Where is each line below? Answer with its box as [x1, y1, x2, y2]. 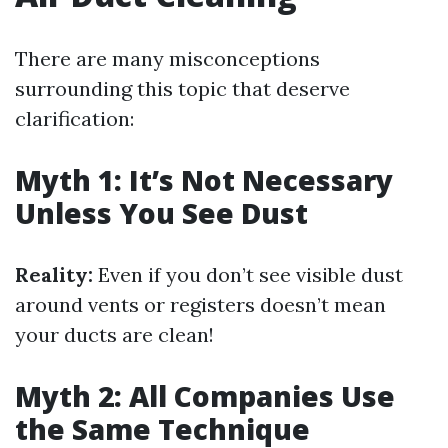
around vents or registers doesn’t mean [15, 292, 386, 317]
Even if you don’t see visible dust [93, 262, 403, 287]
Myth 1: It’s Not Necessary [15, 161, 393, 199]
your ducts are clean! [15, 322, 214, 347]
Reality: [15, 262, 93, 287]
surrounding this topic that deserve [15, 76, 350, 101]
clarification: [15, 106, 134, 131]
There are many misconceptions [15, 46, 320, 71]
